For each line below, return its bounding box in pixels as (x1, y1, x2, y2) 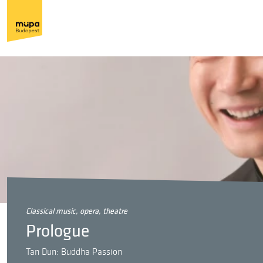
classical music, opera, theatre (30, 206, 127, 216)
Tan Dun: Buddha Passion (26, 247, 122, 258)
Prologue (26, 221, 89, 242)
